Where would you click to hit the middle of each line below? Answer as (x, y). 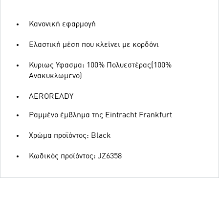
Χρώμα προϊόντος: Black (70, 136)
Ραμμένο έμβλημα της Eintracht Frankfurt (100, 115)
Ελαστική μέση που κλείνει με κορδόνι (94, 45)
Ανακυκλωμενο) (55, 76)
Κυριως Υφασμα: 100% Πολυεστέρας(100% (100, 66)
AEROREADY (51, 97)
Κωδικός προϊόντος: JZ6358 (75, 156)
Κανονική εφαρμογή (62, 24)
